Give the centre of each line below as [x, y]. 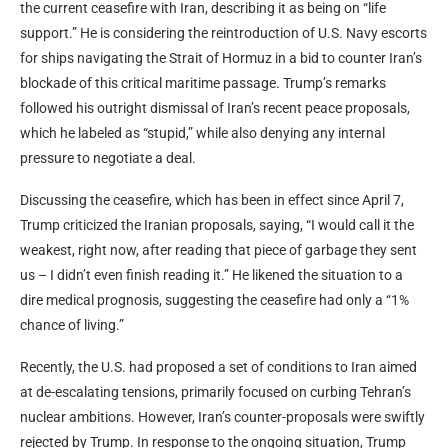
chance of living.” [72, 324]
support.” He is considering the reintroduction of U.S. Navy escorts [223, 32]
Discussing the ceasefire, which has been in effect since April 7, [212, 199]
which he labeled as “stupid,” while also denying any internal [202, 132]
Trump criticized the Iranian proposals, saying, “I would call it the [217, 224]
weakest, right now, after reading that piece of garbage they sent [218, 249]
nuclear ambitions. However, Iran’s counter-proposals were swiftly [222, 416]
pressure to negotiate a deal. [108, 157]
